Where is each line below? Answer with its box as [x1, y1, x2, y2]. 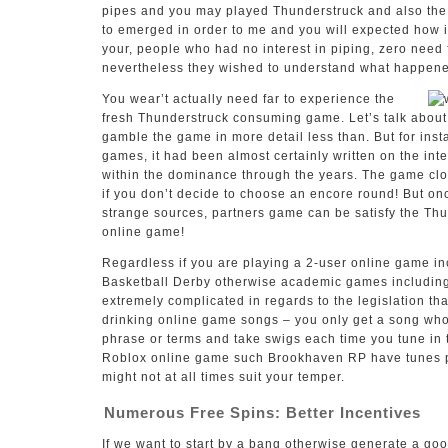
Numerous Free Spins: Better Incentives [104, 404, 421, 421]
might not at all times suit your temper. [102, 370, 345, 384]
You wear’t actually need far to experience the [102, 92, 395, 106]
